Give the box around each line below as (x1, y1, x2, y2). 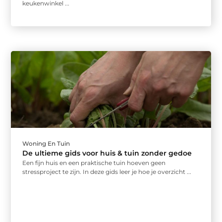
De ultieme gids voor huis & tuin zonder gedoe (22, 149, 192, 158)
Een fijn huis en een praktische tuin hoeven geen (22, 159, 166, 167)
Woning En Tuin (22, 140, 70, 148)
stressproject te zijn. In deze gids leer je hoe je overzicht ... (22, 168, 192, 176)
